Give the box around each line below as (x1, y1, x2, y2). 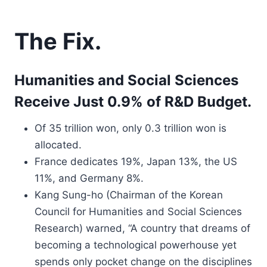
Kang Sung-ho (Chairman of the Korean (35, 189, 223, 201)
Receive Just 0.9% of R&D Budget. (14, 93, 252, 110)
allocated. (35, 139, 82, 151)
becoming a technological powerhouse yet (35, 239, 237, 251)
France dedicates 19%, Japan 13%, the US (35, 156, 237, 167)
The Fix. (14, 27, 101, 55)
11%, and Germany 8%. (35, 172, 144, 184)
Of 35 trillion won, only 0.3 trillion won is (35, 122, 226, 134)
